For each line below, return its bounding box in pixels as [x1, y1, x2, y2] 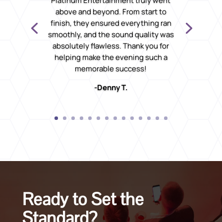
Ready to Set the [22, 188, 144, 211]
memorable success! [75, 63, 147, 74]
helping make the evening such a [54, 52, 167, 63]
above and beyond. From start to [55, 6, 166, 17]
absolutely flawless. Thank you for [53, 41, 169, 52]
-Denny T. [94, 82, 128, 93]
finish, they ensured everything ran [50, 18, 171, 29]
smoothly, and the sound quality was [48, 29, 174, 40]
